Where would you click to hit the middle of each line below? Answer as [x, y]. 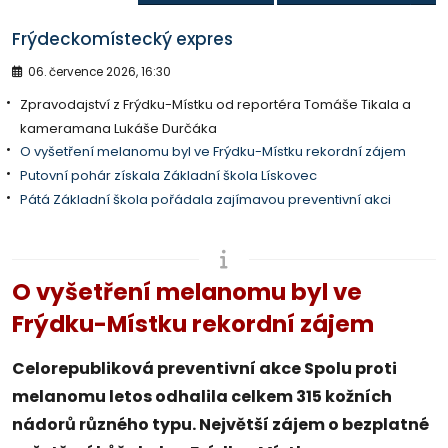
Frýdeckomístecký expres [122, 38]
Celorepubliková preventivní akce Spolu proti [204, 368]
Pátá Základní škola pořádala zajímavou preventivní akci [205, 199]
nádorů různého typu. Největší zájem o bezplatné [220, 424]
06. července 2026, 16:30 [98, 71]
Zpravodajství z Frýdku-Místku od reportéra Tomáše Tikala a [215, 104]
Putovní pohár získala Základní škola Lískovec [168, 175]
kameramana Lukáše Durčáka [118, 128]
